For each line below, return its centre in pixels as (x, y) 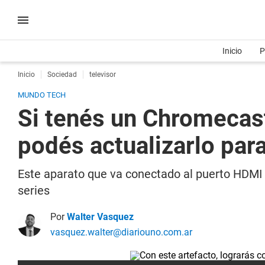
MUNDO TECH (42, 95)
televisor (103, 75)
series (34, 190)
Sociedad (62, 75)
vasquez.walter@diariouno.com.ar (121, 232)
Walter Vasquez (100, 217)
